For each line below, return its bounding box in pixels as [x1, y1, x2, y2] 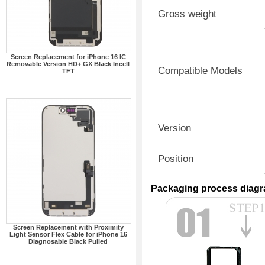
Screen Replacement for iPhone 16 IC [10, 53, 126, 60]
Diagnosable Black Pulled [28, 238, 108, 245]
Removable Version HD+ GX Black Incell [7, 60, 130, 67]
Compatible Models [158, 65, 243, 76]
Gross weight [158, 8, 216, 20]
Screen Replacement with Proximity [12, 224, 124, 231]
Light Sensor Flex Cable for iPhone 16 [9, 231, 127, 238]
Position [158, 153, 193, 164]
